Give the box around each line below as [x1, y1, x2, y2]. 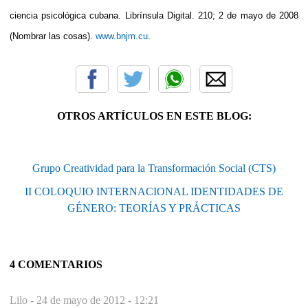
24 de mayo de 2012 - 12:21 [36, 294, 159, 306]
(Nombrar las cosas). [10, 30, 96, 41]
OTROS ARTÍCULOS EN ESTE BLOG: [56, 109, 252, 122]
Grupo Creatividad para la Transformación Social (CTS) [32, 162, 276, 174]
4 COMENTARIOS [10, 258, 102, 270]
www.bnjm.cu [96, 30, 148, 41]
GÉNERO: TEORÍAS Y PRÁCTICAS [67, 201, 241, 214]
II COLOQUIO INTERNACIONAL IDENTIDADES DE [25, 185, 283, 197]
